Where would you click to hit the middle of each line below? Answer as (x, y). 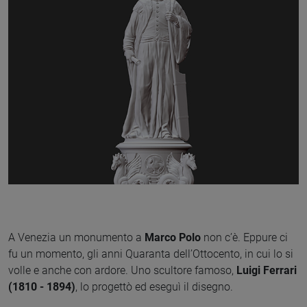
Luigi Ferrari (267, 270)
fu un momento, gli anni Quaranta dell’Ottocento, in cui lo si (151, 254)
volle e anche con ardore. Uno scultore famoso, (122, 270)
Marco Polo (173, 237)
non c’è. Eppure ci (244, 237)
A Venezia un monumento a (76, 237)
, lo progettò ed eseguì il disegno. (154, 286)
